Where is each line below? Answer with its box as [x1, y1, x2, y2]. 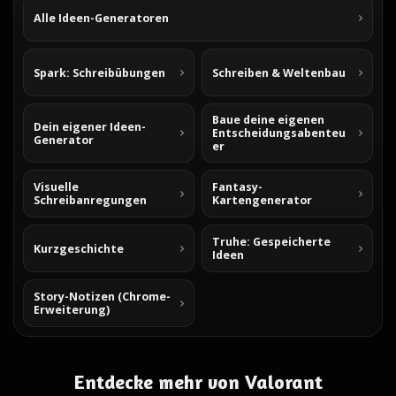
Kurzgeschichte [34, 240, 124, 256]
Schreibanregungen [34, 193, 147, 208]
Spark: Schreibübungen [34, 65, 165, 80]
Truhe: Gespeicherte [212, 234, 331, 249]
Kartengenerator [212, 193, 312, 208]
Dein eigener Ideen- [34, 118, 146, 134]
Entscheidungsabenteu [212, 126, 346, 141]
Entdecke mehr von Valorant [73, 370, 323, 393]
